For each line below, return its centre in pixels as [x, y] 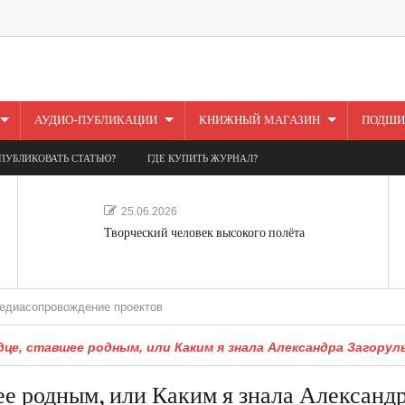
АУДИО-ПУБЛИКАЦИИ [95, 120]
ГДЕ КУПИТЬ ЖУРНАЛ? [202, 158]
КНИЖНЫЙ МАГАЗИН [259, 120]
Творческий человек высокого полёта [204, 232]
